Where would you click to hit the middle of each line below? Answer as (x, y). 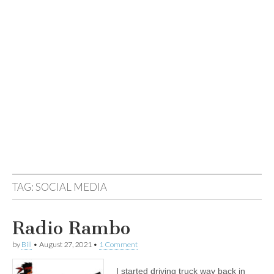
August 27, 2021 (65, 244)
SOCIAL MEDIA (71, 187)
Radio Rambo (71, 228)
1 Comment (118, 244)
